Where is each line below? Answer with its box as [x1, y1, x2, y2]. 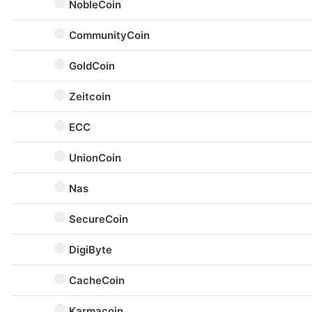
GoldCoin [69, 59, 115, 72]
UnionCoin [69, 151, 121, 164]
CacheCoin [69, 274, 125, 287]
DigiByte [69, 243, 112, 256]
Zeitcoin [69, 90, 111, 103]
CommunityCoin [69, 29, 150, 42]
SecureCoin [69, 212, 128, 226]
